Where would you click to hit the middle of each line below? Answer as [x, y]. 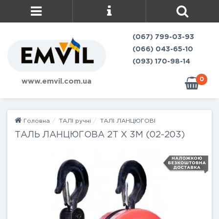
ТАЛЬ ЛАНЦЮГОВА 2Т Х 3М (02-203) [100, 135]
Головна [36, 121]
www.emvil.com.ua [57, 81]
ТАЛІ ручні [75, 121]
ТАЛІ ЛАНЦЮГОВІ [128, 121]
